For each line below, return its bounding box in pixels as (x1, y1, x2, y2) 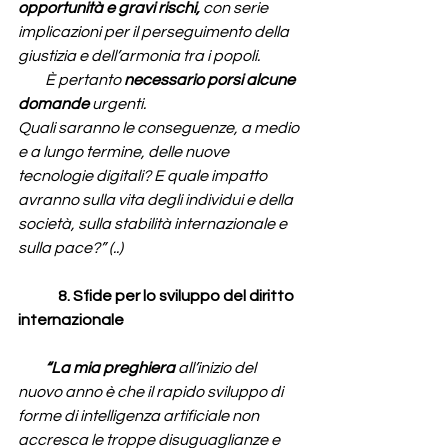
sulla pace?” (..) (18, 240, 123, 257)
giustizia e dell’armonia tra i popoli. (18, 48, 260, 65)
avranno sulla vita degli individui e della (18, 192, 296, 209)
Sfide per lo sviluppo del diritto (73, 288, 297, 305)
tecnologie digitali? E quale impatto (18, 168, 270, 185)
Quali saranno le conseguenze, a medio (18, 120, 302, 137)
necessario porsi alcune (124, 72, 298, 89)
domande (18, 96, 92, 113)
